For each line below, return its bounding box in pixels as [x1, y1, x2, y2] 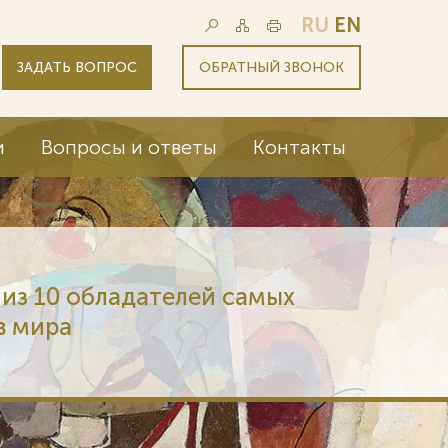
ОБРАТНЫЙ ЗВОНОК [199, 58, 344, 76]
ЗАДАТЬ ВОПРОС [17, 58, 137, 76]
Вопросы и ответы [41, 135, 218, 159]
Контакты [252, 135, 346, 159]
